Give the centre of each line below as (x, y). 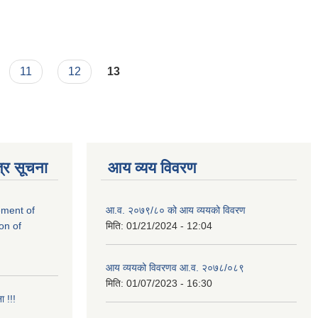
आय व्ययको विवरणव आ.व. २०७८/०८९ (175, 267)
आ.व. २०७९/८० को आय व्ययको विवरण (176, 210)
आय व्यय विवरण (152, 168)
